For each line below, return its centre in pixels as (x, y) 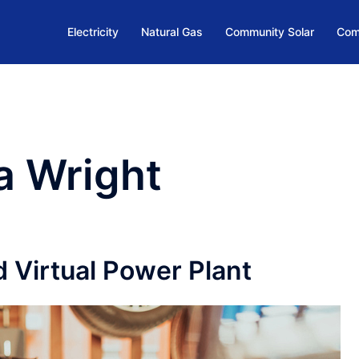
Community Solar (270, 32)
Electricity (93, 32)
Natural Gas (172, 32)
